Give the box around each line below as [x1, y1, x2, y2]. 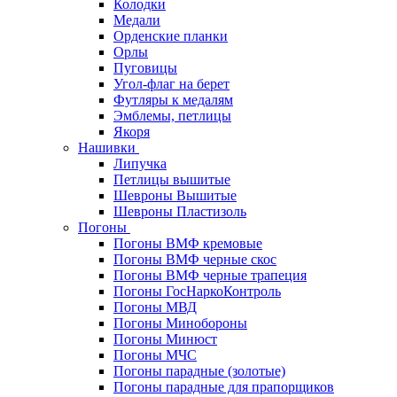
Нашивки [78, 139, 136, 155]
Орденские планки [113, 27, 228, 43]
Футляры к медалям [113, 91, 233, 107]
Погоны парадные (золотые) [113, 362, 285, 378]
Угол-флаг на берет [113, 75, 230, 91]
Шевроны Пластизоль [113, 203, 246, 219]
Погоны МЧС [113, 346, 197, 362]
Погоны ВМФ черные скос [113, 251, 276, 267]
